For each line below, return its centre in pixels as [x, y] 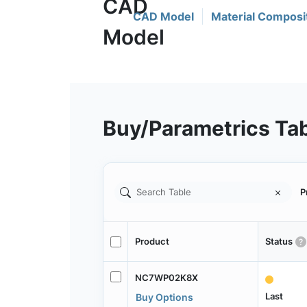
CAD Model [163, 16]
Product [152, 242]
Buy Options [164, 297]
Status [279, 242]
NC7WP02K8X [166, 277]
